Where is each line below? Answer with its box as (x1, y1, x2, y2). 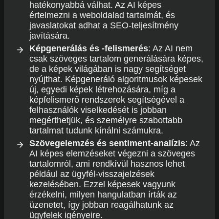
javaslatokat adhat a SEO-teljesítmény (29, 21, 178, 30)
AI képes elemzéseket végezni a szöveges (29, 149, 195, 158)
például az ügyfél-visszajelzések (29, 169, 154, 179)
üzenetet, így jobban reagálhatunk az (29, 200, 174, 210)
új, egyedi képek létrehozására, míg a (29, 85, 175, 94)
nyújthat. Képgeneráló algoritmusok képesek (29, 74, 202, 84)
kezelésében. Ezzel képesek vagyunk (29, 179, 175, 189)
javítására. (29, 31, 70, 41)
